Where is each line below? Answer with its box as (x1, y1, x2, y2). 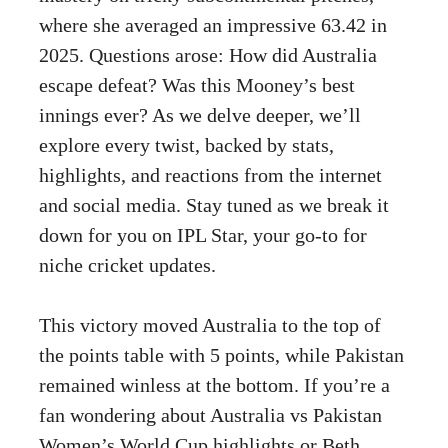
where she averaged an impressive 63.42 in (39, 13, 387, 36)
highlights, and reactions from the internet (39, 163, 382, 186)
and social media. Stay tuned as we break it (39, 193, 389, 216)
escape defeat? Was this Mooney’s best (39, 73, 355, 96)
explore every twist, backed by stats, (39, 133, 334, 156)
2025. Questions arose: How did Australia (39, 43, 377, 66)
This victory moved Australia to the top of (39, 313, 381, 336)
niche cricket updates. (39, 253, 216, 276)
